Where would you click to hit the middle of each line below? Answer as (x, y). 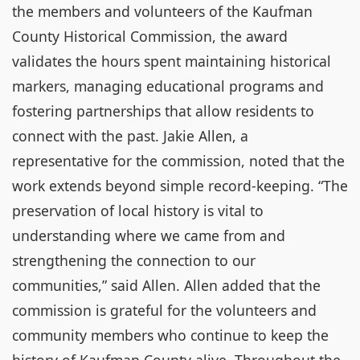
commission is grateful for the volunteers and (164, 310)
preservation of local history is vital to (138, 211)
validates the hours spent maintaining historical (172, 61)
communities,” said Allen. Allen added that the (166, 285)
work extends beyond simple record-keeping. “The (180, 186)
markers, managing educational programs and (168, 86)
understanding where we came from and (149, 235)
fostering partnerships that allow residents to (163, 111)
